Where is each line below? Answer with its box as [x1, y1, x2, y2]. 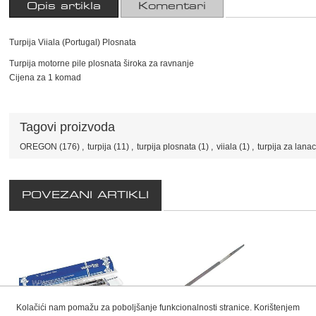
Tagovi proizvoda [20, 120, 115, 135]
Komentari [138, 1, 206, 12]
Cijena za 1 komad [9, 73, 81, 83]
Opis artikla [27, 1, 101, 12]
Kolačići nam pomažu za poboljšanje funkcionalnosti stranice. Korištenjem [16, 303, 300, 312]
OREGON [20, 142, 57, 152]
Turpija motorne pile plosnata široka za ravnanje [9, 59, 194, 69]
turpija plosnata [137, 142, 196, 152]
